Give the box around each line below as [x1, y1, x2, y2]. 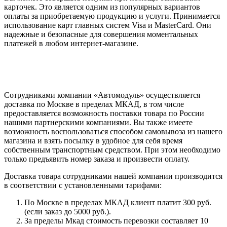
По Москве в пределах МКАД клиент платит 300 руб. [24, 198, 211, 207]
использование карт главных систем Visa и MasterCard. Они [4, 21, 211, 30]
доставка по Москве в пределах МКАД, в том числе [4, 100, 184, 109]
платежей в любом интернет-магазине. [4, 39, 138, 48]
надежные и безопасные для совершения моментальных [4, 30, 198, 39]
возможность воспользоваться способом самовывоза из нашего [4, 127, 222, 136]
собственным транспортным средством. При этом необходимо [4, 145, 220, 155]
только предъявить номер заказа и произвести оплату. [4, 155, 190, 164]
